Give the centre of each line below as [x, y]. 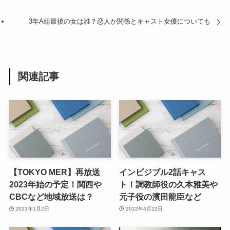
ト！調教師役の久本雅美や [169, 184]
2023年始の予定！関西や [55, 184]
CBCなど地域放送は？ [51, 196]
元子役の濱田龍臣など [160, 196]
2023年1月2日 [33, 209]
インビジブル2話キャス [163, 172]
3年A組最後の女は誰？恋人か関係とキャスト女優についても [119, 22]
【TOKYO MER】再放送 [54, 172]
